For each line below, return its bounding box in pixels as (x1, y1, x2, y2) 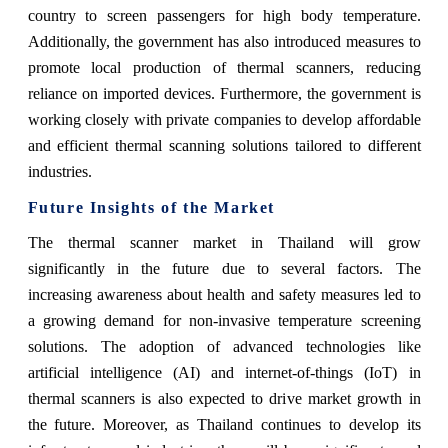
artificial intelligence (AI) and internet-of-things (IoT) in (27, 363, 421, 381)
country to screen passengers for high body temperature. (27, 6, 421, 24)
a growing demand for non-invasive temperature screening (27, 311, 421, 329)
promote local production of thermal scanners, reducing (27, 58, 421, 76)
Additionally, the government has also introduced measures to (27, 32, 421, 50)
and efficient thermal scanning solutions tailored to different (27, 136, 421, 154)
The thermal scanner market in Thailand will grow (27, 233, 421, 251)
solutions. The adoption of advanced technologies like (27, 337, 421, 355)
